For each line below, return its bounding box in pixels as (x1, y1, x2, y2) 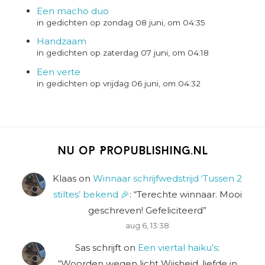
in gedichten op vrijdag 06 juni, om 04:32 (37, 78, 201, 88)
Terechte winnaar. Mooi (136, 189, 242, 201)
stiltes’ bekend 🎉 (53, 189, 130, 201)
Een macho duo (37, 5, 109, 17)
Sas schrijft (75, 241, 121, 253)
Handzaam (37, 35, 87, 47)
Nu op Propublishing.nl (57, 146, 208, 158)
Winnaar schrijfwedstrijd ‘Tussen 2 (93, 173, 242, 185)
